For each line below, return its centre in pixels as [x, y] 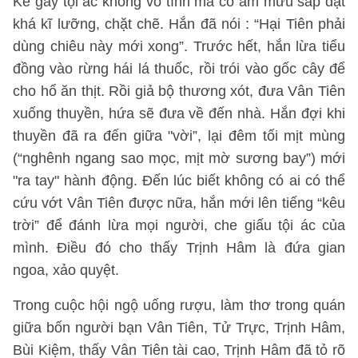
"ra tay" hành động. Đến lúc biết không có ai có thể [179, 181]
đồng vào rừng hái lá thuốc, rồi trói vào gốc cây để [179, 69]
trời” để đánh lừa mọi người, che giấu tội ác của [179, 225]
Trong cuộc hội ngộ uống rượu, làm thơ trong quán [179, 305]
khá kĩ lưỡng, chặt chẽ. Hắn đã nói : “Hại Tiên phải [179, 24]
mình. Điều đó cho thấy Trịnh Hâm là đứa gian [179, 248]
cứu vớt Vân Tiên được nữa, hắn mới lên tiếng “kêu [179, 203]
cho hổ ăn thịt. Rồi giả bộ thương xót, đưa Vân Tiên [179, 91]
